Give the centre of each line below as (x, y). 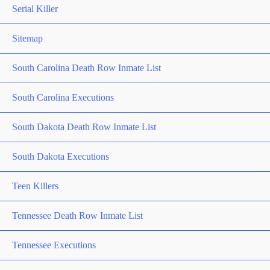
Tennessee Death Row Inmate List (77, 215)
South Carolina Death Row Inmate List (86, 68)
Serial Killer (35, 9)
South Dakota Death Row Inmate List (84, 127)
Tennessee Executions (54, 245)
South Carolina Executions (63, 97)
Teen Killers (35, 186)
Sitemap (27, 38)
